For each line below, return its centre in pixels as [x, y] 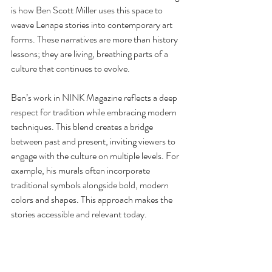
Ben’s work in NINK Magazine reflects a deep [95, 97]
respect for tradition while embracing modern [95, 112]
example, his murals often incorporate [81, 170]
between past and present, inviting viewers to [94, 141]
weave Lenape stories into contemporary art [93, 25]
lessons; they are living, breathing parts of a [90, 54]
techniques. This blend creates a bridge [83, 127]
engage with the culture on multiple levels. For [96, 156]
